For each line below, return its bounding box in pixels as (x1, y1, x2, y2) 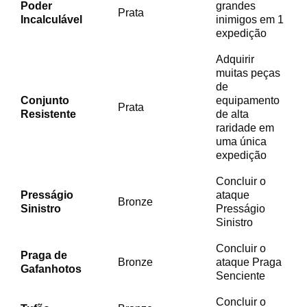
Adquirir (216, 53, 254, 65)
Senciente (216, 269, 265, 282)
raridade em (216, 121, 274, 134)
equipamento (216, 94, 280, 106)
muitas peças (216, 66, 280, 79)
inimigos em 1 (216, 13, 284, 25)
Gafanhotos (21, 262, 82, 275)
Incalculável (21, 13, 82, 25)
